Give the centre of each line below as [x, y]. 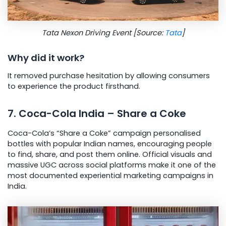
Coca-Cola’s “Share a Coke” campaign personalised [104, 133]
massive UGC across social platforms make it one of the [112, 165]
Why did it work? [46, 58]
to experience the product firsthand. [74, 87]
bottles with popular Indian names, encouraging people [110, 144]
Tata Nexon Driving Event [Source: [103, 33]
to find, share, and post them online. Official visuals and [110, 155]
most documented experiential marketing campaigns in [110, 176]
